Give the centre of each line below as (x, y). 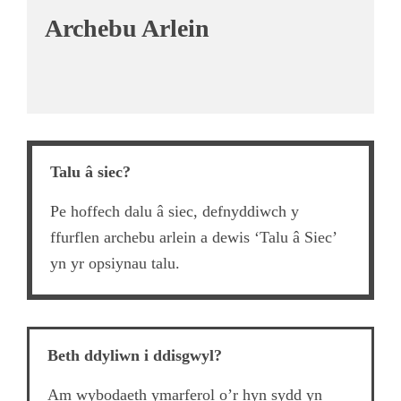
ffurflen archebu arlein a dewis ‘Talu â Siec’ (194, 237)
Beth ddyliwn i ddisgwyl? (135, 355)
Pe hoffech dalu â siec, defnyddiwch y (175, 211)
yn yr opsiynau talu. (115, 263)
